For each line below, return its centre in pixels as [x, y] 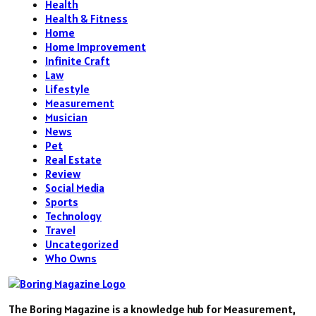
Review [63, 174]
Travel [60, 230]
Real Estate [73, 160]
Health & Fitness [86, 19]
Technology [73, 216]
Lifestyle [67, 89]
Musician [66, 117]
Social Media [75, 188]
